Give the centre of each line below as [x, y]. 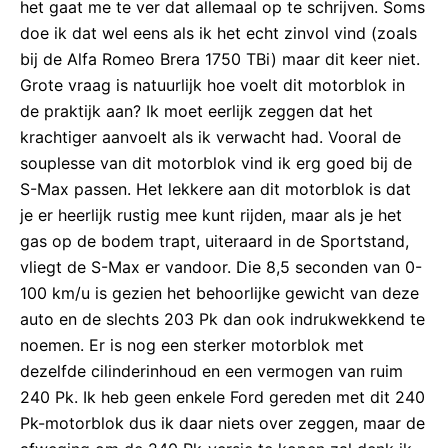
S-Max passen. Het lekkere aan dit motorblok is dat [215, 188]
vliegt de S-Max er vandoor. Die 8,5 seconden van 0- [221, 266]
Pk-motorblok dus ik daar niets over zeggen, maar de [222, 422]
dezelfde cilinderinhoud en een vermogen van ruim [211, 370]
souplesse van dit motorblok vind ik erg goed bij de [216, 162]
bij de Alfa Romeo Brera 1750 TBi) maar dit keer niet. [220, 58]
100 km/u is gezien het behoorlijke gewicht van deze [219, 292]
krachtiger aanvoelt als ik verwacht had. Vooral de [210, 136]
